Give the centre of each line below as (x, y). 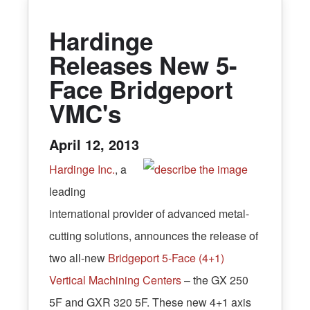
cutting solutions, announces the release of (154, 236)
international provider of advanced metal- (149, 214)
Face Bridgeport (141, 89)
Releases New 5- (143, 65)
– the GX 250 (215, 280)
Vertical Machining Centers (115, 280)
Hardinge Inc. (82, 170)
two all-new (79, 258)
